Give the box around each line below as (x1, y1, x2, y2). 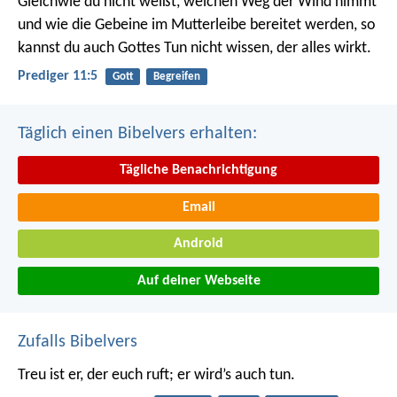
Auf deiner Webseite (136, 273, 261, 288)
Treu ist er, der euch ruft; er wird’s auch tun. (18, 366, 295, 384)
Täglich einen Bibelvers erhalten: (18, 125, 257, 144)
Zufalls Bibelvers (18, 332, 137, 351)
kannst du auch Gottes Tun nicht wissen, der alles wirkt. (18, 39, 371, 57)
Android (174, 237, 223, 252)
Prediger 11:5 (18, 68, 97, 83)
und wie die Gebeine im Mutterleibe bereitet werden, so (18, 16, 376, 34)
